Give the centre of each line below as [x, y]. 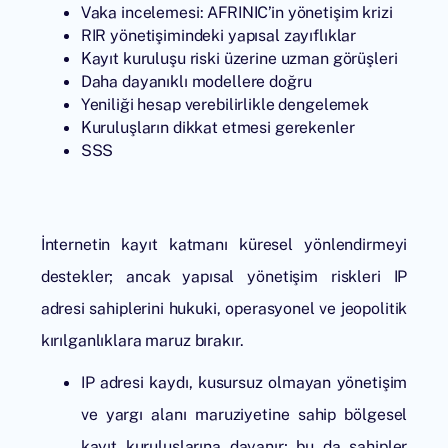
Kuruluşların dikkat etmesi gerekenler [217, 127]
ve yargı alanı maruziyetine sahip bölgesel [244, 414]
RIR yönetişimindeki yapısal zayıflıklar [218, 35]
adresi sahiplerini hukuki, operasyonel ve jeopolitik [224, 308]
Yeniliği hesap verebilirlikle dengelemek [225, 104]
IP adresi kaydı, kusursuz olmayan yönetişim [244, 382]
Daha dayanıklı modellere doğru [196, 81]
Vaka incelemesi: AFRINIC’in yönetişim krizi [236, 12]
